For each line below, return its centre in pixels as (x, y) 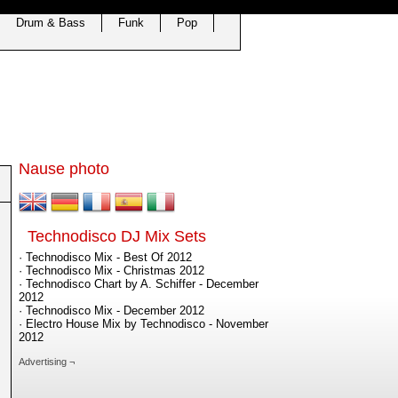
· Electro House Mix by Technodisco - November (143, 324)
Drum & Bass (51, 23)
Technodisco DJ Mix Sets (117, 236)
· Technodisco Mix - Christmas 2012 (111, 271)
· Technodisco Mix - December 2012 (111, 310)
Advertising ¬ (47, 362)
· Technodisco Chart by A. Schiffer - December (139, 284)
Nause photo (64, 169)
